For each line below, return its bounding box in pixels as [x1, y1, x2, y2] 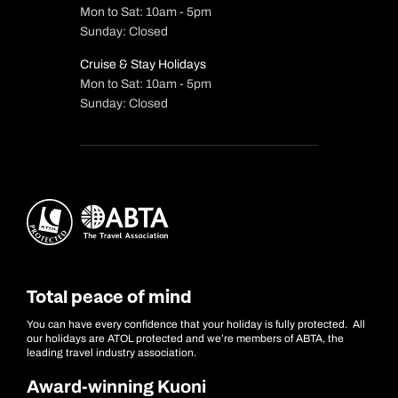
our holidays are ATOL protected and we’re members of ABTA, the [27, 332, 344, 346]
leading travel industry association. [27, 346, 196, 360]
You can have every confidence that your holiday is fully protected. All [27, 318, 365, 331]
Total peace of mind [27, 286, 192, 310]
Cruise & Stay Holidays [80, 58, 206, 72]
